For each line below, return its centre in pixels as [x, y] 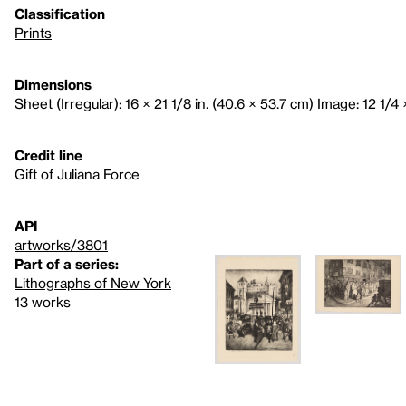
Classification [60, 13]
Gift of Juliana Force [77, 174]
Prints [33, 32]
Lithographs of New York [93, 282]
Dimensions [53, 84]
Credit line [48, 155]
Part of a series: [67, 263]
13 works [43, 301]
